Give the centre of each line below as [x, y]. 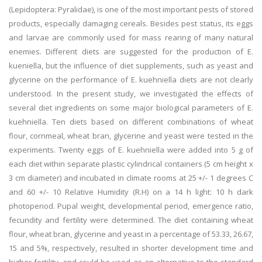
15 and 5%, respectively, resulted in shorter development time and [131, 248]
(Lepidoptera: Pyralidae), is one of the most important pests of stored [131, 9]
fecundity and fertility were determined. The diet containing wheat [131, 220]
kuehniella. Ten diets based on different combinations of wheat [131, 122]
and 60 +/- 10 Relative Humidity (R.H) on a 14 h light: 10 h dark [131, 192]
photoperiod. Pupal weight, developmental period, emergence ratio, [131, 206]
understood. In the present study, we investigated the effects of [131, 94]
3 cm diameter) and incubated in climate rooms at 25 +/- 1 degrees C [131, 178]
